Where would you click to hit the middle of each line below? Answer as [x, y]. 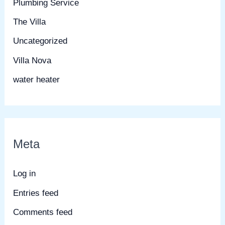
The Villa [30, 22]
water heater [37, 79]
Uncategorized [40, 41]
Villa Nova [32, 60]
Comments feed [43, 212]
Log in [25, 174]
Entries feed [36, 193]
